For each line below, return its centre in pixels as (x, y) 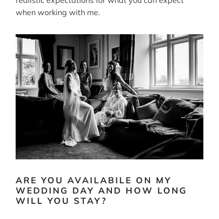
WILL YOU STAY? (61, 200)
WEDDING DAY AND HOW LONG (101, 190)
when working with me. (58, 12)
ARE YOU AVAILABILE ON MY (94, 180)
